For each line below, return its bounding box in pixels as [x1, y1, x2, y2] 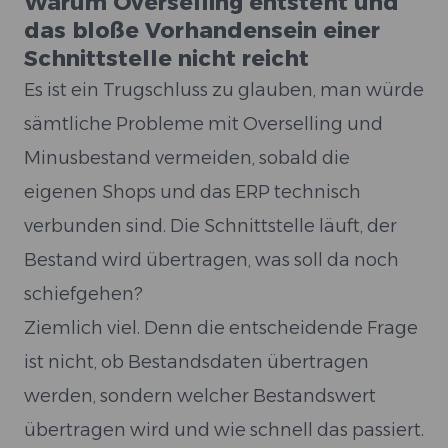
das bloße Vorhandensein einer [24, 17, 380, 44]
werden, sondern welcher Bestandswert [24, 385, 376, 407]
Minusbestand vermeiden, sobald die [24, 147, 350, 169]
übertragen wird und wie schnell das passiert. [24, 419, 424, 441]
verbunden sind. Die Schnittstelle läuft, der [24, 215, 397, 237]
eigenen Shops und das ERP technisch [24, 181, 361, 203]
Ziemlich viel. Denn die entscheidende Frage [24, 317, 418, 339]
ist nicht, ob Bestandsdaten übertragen [24, 351, 369, 373]
